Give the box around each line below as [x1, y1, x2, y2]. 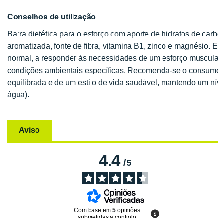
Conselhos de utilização [7, 13, 96, 21]
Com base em [74, 206, 113, 214]
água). [7, 91, 29, 99]
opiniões [117, 206, 141, 214]
